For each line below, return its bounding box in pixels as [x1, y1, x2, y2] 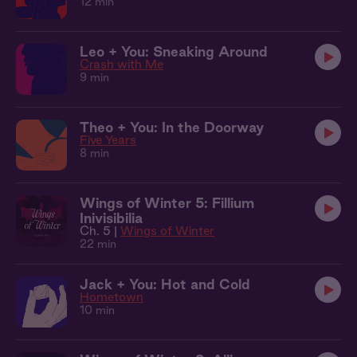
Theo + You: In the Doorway [80, 120, 264, 135]
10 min [80, 304, 115, 316]
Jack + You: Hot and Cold [80, 277, 250, 292]
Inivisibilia [80, 210, 143, 226]
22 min [80, 237, 116, 250]
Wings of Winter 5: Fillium [80, 195, 254, 210]
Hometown [80, 290, 143, 304]
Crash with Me [80, 57, 163, 71]
